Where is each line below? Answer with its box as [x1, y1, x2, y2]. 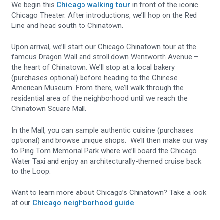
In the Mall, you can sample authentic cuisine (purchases [11, 125, 194, 135]
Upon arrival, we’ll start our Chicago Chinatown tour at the [11, 42, 197, 52]
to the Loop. [11, 166, 51, 176]
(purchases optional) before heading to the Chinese [11, 73, 178, 82]
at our [11, 198, 33, 208]
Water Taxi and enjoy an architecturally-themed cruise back [11, 156, 202, 165]
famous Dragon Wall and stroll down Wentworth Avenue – [11, 53, 199, 62]
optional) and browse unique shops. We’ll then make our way [11, 136, 208, 145]
